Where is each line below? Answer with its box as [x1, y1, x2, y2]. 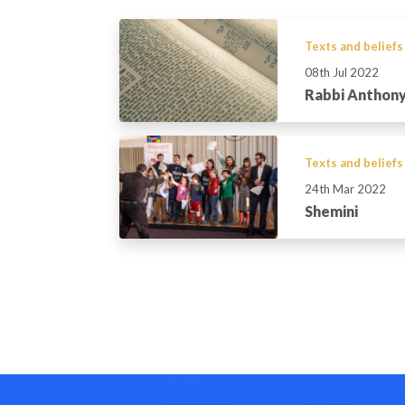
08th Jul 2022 [305, 65, 379, 80]
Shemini [305, 202, 358, 220]
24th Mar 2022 [305, 181, 386, 196]
